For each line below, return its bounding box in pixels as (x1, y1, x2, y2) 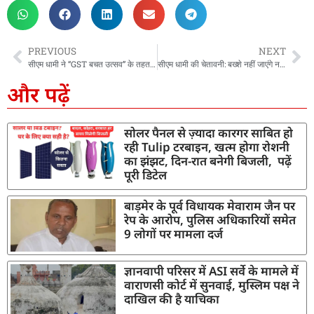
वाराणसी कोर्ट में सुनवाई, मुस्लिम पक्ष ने (124, 276, 300, 293)
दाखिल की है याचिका (124, 290, 220, 307)
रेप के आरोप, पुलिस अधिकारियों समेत (124, 211, 296, 228)
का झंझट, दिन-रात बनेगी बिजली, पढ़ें (124, 152, 292, 169)
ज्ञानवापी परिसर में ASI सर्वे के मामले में (124, 262, 299, 279)
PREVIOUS (28, 44, 76, 57)
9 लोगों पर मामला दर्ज (124, 225, 224, 242)
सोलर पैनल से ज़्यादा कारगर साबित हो (124, 124, 294, 141)
